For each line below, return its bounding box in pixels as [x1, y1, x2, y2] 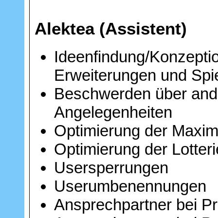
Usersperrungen [54, 158, 168, 177]
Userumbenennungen [54, 177, 206, 195]
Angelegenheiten [54, 103, 172, 121]
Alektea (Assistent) [35, 19, 187, 38]
